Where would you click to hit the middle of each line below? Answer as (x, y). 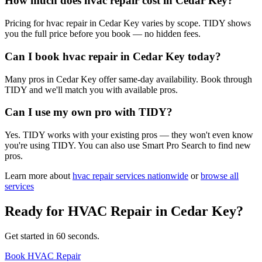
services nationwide (151, 176)
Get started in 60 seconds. (52, 236)
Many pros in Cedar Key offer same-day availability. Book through (128, 79)
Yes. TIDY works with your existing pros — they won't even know (129, 135)
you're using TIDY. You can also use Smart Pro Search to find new (128, 146)
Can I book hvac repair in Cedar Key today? (113, 56)
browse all (220, 176)
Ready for (36, 211)
